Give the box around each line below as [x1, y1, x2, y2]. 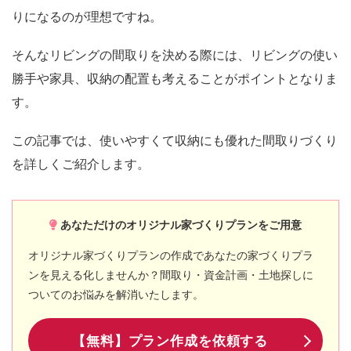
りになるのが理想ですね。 [12, 9, 162, 24]
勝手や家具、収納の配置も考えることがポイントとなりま [12, 71, 338, 85]
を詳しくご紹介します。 [12, 157, 150, 171]
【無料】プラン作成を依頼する [72, 334, 269, 349]
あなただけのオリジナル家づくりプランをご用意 [60, 218, 302, 231]
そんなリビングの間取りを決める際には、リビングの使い [12, 48, 338, 62]
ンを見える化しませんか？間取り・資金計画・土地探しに [28, 269, 313, 282]
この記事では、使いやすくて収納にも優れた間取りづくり [12, 133, 338, 147]
